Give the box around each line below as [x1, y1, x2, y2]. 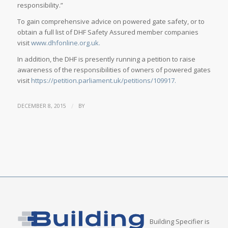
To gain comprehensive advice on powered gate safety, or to [17, 17, 205, 26]
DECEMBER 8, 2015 [17, 102, 66, 110]
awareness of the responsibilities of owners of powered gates [17, 65, 211, 75]
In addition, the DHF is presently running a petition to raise [17, 54, 195, 64]
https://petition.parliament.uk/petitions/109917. [31, 76, 176, 85]
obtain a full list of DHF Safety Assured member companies [17, 27, 198, 37]
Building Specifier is [149, 217, 210, 226]
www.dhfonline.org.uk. [31, 38, 100, 48]
